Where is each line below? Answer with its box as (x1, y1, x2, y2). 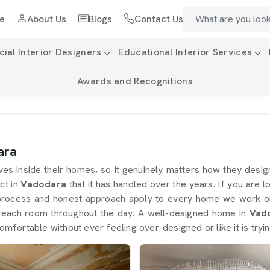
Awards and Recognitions (77, 75, 193, 87)
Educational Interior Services (118, 46, 253, 58)
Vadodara (20, 178, 66, 190)
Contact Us (134, 13, 183, 25)
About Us (27, 13, 66, 25)
